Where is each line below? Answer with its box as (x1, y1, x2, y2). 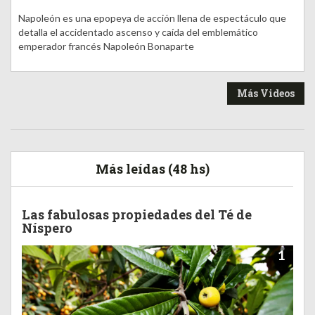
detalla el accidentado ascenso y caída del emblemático (18, 25, 258, 38)
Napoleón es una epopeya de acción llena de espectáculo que (18, 11, 286, 24)
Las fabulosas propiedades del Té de (22, 205, 252, 223)
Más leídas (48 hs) (95, 160, 210, 177)
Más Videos (237, 86, 295, 100)
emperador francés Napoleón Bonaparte (18, 39, 194, 52)
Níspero (22, 219, 72, 236)
